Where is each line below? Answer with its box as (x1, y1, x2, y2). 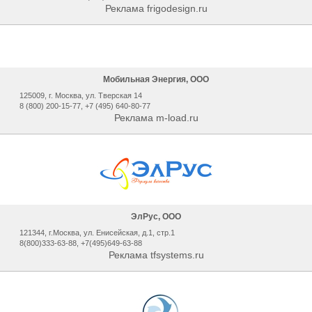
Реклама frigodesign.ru (104, 3, 208, 14)
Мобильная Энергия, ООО (103, 75, 209, 84)
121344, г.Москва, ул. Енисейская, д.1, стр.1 (19, 228, 175, 237)
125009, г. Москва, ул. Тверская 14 (19, 91, 143, 100)
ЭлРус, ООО (131, 212, 181, 221)
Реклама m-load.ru (114, 112, 198, 123)
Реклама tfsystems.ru (108, 249, 204, 260)
